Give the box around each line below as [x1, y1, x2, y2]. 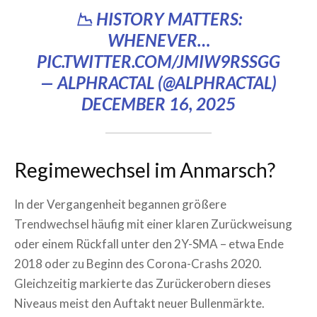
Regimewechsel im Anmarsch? [14, 158, 275, 182]
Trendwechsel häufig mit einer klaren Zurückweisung [14, 217, 292, 231]
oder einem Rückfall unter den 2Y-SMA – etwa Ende [14, 236, 284, 251]
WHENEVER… [107, 30, 210, 50]
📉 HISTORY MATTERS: [75, 8, 242, 29]
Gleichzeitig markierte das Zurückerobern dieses [14, 276, 271, 291]
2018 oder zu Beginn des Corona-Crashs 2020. [14, 256, 262, 271]
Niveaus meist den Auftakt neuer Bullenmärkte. [14, 296, 265, 311]
